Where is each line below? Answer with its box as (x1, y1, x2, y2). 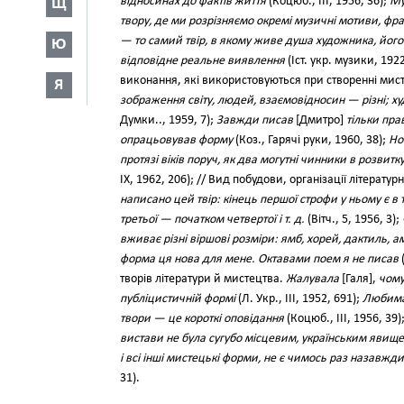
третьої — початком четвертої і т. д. (120, 213, 305, 226)
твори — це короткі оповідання (120, 312, 284, 326)
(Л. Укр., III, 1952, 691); (235, 292, 363, 306)
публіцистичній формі (120, 292, 235, 306)
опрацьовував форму (120, 133, 233, 147)
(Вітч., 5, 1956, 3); (305, 213, 402, 226)
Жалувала (286, 272, 339, 286)
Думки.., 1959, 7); (120, 114, 216, 127)
